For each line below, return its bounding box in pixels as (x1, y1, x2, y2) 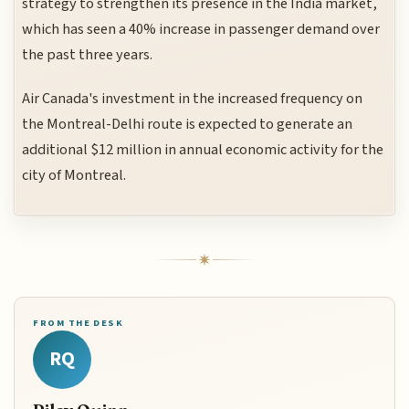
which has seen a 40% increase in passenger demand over (22, 17, 381, 40)
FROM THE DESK (33, 315, 124, 330)
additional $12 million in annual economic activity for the (22, 139, 384, 162)
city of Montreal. (22, 164, 127, 187)
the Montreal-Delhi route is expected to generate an (22, 113, 353, 136)
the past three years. (22, 43, 153, 66)
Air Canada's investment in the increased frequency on (22, 88, 363, 110)
